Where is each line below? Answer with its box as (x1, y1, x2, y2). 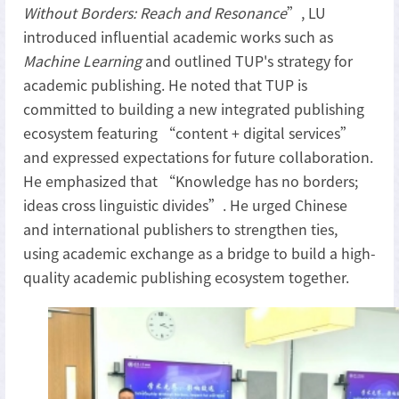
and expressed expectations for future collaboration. (23, 145, 373, 167)
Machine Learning (23, 49, 142, 71)
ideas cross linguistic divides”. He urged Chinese (23, 193, 347, 216)
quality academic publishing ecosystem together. (23, 265, 349, 288)
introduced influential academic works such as (23, 25, 333, 47)
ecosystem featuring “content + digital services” (23, 121, 354, 143)
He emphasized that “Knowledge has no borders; (23, 169, 358, 191)
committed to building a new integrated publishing (23, 97, 364, 119)
